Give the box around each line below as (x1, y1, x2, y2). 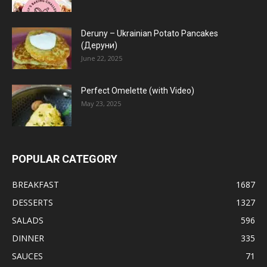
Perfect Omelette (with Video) (81, 86, 194, 96)
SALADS (12, 215, 44, 226)
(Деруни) (81, 41, 117, 51)
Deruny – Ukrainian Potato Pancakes (81, 29, 218, 39)
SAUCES (12, 250, 43, 262)
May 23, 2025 (81, 99, 121, 108)
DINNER (12, 232, 44, 244)
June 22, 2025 (81, 54, 122, 63)
